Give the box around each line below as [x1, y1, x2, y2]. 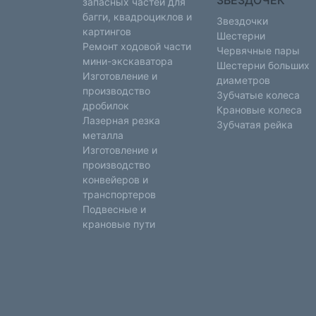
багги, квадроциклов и [83, 11, 192, 23]
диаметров [217, 74, 270, 86]
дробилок [83, 99, 129, 111]
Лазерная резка [83, 114, 160, 126]
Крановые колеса [217, 104, 302, 116]
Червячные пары [217, 44, 300, 56]
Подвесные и [83, 203, 146, 215]
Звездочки [217, 15, 268, 27]
